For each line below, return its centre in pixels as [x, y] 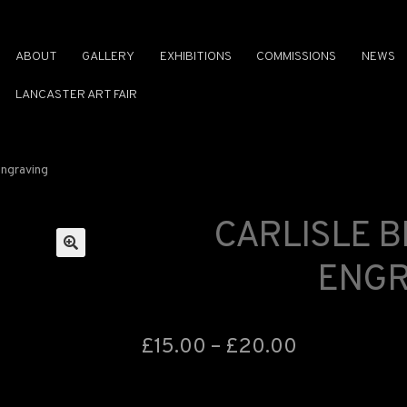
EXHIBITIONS [195, 56]
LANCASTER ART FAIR [76, 94]
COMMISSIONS [296, 56]
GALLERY [108, 56]
